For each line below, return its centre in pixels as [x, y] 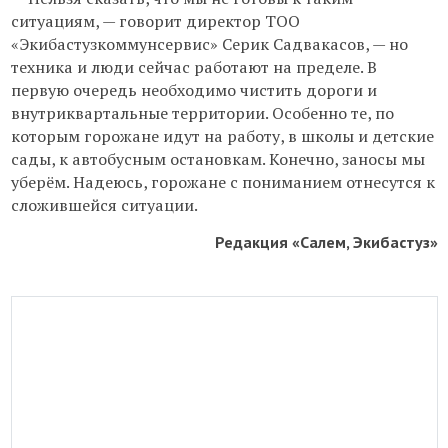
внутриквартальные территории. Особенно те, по [202, 113]
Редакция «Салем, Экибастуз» [326, 242]
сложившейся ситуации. [104, 205]
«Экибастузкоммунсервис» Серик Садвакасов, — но [209, 44]
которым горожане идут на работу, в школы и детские [222, 136]
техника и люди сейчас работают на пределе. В [193, 67]
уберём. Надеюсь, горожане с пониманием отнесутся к [222, 182]
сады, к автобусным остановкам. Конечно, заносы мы [217, 159]
